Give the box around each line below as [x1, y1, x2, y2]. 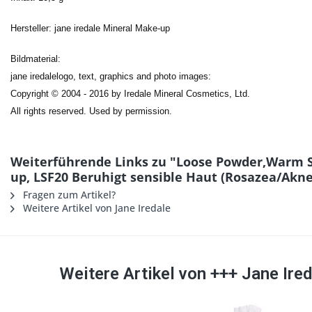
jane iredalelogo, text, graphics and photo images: [10, 71, 211, 82]
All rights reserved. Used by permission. [10, 106, 172, 117]
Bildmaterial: [10, 54, 61, 65]
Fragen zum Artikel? [20, 188, 116, 202]
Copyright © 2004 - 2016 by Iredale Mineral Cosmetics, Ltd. [10, 88, 250, 100]
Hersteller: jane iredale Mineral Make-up [10, 23, 170, 34]
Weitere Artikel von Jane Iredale [20, 201, 171, 215]
